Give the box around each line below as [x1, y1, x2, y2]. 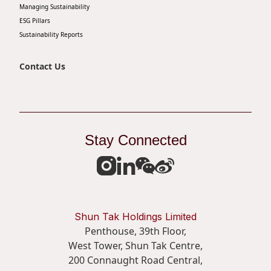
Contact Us [19, 60, 65, 72]
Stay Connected [84, 132, 187, 148]
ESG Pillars [19, 16, 50, 25]
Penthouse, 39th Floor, [85, 224, 186, 238]
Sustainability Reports [19, 30, 83, 39]
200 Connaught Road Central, [68, 253, 203, 267]
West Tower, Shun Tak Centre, [68, 239, 203, 252]
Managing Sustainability [19, 2, 90, 11]
